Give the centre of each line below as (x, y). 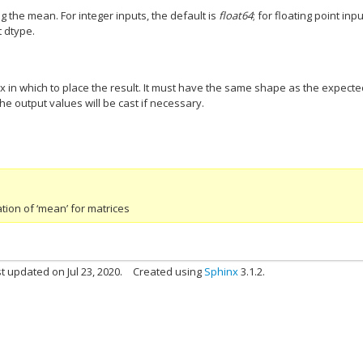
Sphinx (222, 271)
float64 (236, 15)
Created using (169, 271)
